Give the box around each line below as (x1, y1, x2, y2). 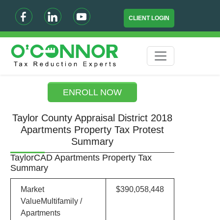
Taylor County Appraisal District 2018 (12, 112, 173, 123)
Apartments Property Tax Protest (21, 124, 165, 135)
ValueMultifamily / (20, 197, 82, 205)
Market (20, 185, 44, 193)
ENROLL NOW (63, 87, 122, 97)
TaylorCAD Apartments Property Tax (10, 153, 152, 163)
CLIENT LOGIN (129, 15, 170, 22)
